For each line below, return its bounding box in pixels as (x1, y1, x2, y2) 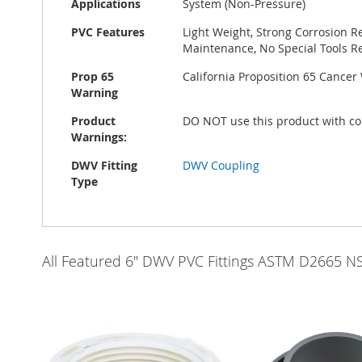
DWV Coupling (183, 158, 259, 173)
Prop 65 (71, 69, 114, 84)
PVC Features (71, 24, 145, 40)
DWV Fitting (71, 158, 137, 173)
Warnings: (71, 129, 127, 145)
